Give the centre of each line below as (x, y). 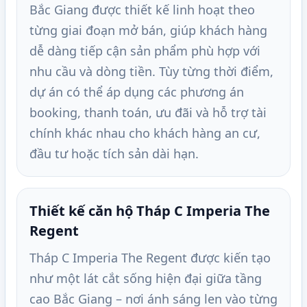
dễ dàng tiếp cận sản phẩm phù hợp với (145, 51)
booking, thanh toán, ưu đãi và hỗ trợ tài (148, 113)
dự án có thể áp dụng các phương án (137, 92)
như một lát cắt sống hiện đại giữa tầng (146, 279)
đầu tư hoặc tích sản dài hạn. (114, 154)
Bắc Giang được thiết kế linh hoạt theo (142, 10)
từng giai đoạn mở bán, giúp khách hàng (148, 30)
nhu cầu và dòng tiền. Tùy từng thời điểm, (151, 72)
